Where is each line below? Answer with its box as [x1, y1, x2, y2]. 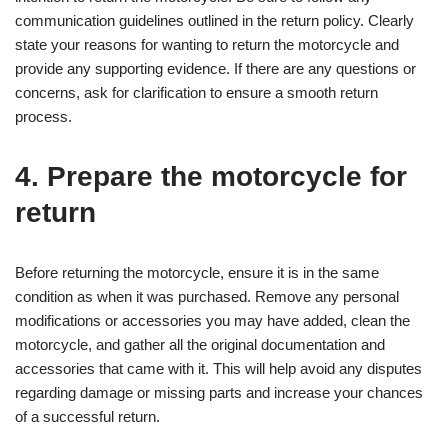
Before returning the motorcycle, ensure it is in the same [15, 263, 379, 281]
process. [15, 107, 72, 125]
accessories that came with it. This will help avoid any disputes [15, 359, 422, 377]
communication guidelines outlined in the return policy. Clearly [15, 11, 414, 29]
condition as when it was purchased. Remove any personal [15, 287, 399, 305]
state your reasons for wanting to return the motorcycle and [15, 35, 399, 53]
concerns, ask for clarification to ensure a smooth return [15, 83, 378, 101]
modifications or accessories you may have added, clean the [15, 311, 410, 329]
